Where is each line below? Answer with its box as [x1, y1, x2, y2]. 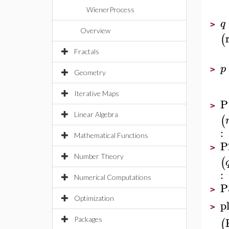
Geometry [74, 68, 106, 77]
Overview [80, 26, 110, 35]
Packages [74, 215, 102, 223]
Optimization [74, 194, 114, 202]
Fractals [74, 47, 99, 56]
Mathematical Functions [74, 131, 148, 140]
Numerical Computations [74, 173, 151, 181]
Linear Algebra [74, 110, 118, 119]
